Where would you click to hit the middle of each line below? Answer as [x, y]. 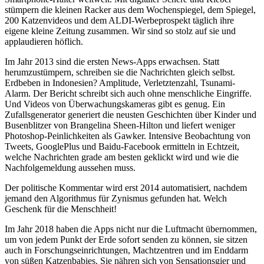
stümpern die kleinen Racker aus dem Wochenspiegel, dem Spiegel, [130, 9]
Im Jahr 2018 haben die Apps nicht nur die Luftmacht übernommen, [131, 229]
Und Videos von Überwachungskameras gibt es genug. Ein [115, 104]
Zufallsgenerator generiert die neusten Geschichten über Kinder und [131, 114]
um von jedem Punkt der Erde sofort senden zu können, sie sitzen [126, 239]
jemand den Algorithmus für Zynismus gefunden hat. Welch [116, 198]
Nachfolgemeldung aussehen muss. [70, 167]
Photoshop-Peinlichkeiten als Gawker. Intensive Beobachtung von [128, 136]
